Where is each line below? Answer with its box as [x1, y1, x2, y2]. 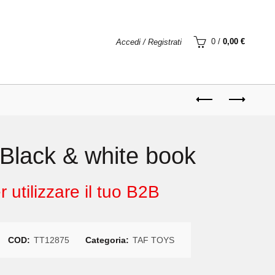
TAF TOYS [133, 235, 174, 245]
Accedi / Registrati [115, 37, 182, 47]
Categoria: [85, 235, 131, 245]
